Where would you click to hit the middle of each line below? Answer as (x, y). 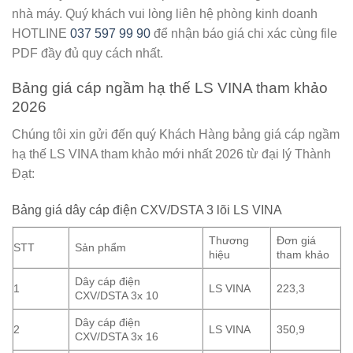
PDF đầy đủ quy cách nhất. (87, 53)
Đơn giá (297, 240)
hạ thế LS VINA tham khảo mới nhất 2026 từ (137, 154)
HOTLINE (41, 33)
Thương (229, 240)
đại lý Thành (296, 154)
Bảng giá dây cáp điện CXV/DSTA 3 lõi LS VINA (147, 210)
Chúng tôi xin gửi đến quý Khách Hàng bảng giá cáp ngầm (176, 134)
